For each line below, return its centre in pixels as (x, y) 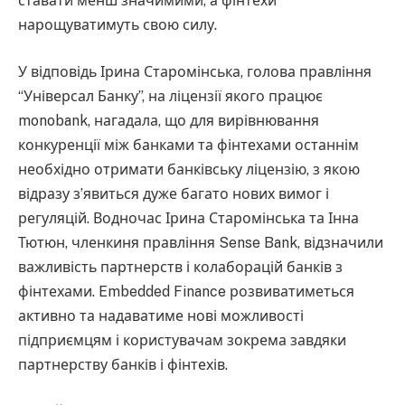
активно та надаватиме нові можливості (161, 316)
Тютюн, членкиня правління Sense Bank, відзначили (201, 242)
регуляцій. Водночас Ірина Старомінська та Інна (188, 218)
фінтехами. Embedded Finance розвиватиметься (186, 291)
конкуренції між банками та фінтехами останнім (188, 145)
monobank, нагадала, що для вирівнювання (169, 120)
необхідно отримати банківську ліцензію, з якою (189, 169)
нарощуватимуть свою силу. (118, 25)
